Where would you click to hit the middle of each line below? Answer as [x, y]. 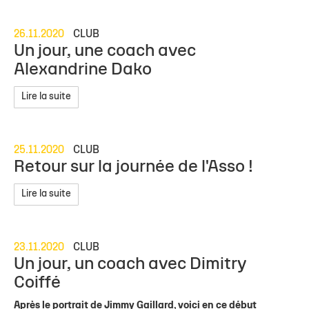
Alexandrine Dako [83, 70]
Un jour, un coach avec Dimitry [130, 264]
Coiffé [37, 283]
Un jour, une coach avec [105, 51]
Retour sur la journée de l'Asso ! [133, 167]
